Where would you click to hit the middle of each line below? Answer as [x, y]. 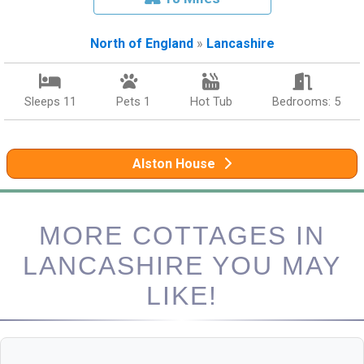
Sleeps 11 [50, 101]
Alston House [174, 163]
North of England [141, 43]
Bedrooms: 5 [306, 101]
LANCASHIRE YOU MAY [182, 265]
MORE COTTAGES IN [182, 235]
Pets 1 [133, 101]
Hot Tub [211, 101]
